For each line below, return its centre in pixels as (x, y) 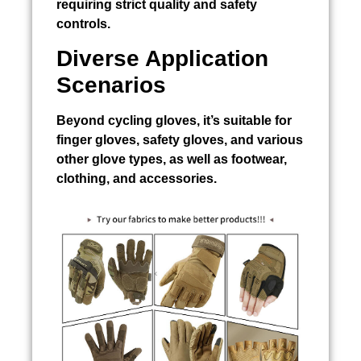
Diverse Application (162, 59)
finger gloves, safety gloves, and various (180, 140)
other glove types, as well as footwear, (172, 160)
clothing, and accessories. (137, 179)
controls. (83, 24)
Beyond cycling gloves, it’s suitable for (174, 121)
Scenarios (111, 85)
